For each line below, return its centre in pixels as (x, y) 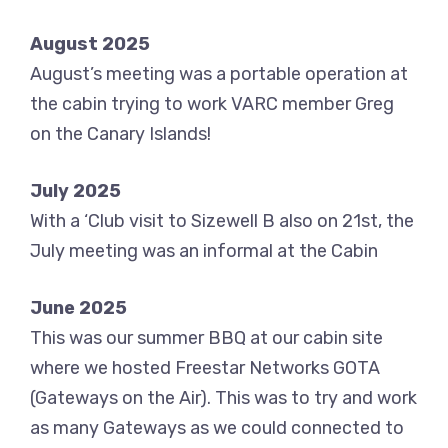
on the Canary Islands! (120, 134)
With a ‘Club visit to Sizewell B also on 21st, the (222, 221)
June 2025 (78, 308)
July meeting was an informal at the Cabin (204, 251)
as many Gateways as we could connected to (217, 428)
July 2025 (75, 191)
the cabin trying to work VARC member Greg (212, 104)
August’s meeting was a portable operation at (219, 74)
